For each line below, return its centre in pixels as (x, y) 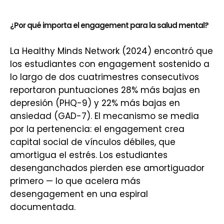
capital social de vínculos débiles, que (93, 142)
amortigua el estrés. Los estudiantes (89, 155)
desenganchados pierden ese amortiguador (107, 168)
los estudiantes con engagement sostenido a (110, 64)
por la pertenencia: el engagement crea (97, 129)
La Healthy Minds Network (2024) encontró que (111, 51)
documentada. (43, 207)
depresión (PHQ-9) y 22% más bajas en (95, 103)
